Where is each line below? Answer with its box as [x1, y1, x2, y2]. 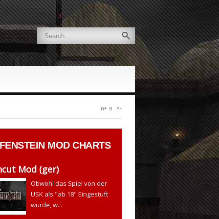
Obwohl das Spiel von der [31, 179, 108, 188]
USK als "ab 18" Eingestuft [31, 190, 109, 198]
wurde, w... [31, 200, 63, 209]
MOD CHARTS [44, 140, 111, 151]
